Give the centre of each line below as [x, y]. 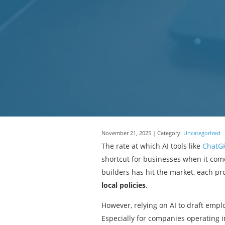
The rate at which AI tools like [152, 146]
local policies [124, 185]
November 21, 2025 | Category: [142, 133]
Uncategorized [202, 133]
